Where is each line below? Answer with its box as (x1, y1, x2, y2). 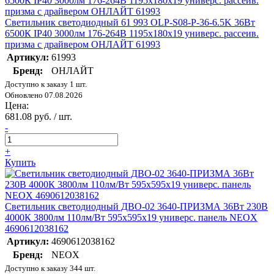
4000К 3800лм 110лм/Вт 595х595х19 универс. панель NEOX (5, 212, 257, 223)
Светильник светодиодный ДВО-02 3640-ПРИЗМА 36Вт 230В (5, 201, 268, 212)
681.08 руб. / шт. (5, 111, 72, 122)
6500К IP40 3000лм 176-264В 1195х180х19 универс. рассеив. (5, 28, 259, 39)
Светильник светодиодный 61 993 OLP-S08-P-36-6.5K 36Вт (5, 17, 255, 28)
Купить (5, 157, 35, 168)
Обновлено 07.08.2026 (5, 91, 83, 100)
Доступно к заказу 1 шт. (5, 80, 87, 89)
